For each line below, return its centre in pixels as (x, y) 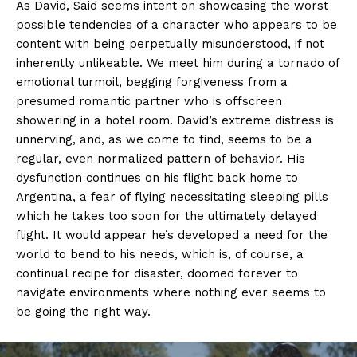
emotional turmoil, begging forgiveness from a (152, 82)
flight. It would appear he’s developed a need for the (172, 235)
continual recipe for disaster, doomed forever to (157, 274)
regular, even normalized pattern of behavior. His (161, 159)
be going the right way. (83, 312)
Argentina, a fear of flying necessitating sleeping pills (172, 197)
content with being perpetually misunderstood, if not (170, 44)
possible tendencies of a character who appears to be (177, 25)
